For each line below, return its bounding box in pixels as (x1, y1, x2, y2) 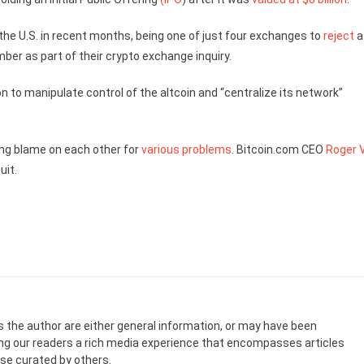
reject (323, 29, 354, 42)
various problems (141, 143, 232, 156)
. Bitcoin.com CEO (232, 143, 326, 156)
